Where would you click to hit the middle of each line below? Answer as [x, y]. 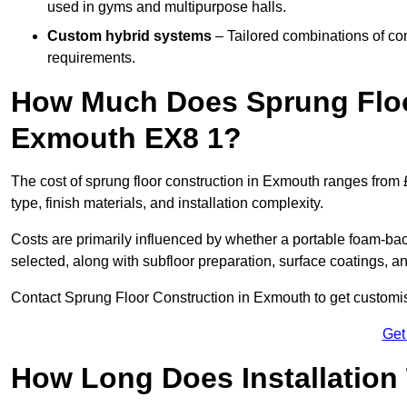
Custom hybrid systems [129, 35]
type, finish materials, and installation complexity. [167, 203]
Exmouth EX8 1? [126, 138]
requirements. [91, 57]
